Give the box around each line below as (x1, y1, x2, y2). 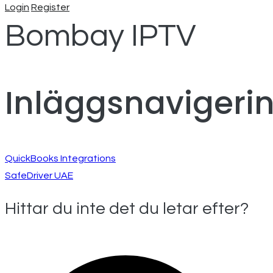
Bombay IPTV (5, 19, 196, 53)
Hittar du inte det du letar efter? (5, 200, 249, 218)
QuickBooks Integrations (5, 154, 116, 164)
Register (31, 2, 69, 13)
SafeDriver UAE (5, 171, 73, 181)
